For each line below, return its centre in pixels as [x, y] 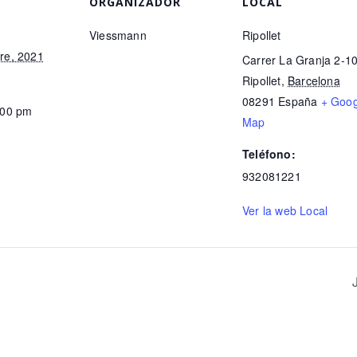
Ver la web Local [285, 210]
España [298, 101]
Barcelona [314, 80]
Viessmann [118, 35]
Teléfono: [269, 153]
